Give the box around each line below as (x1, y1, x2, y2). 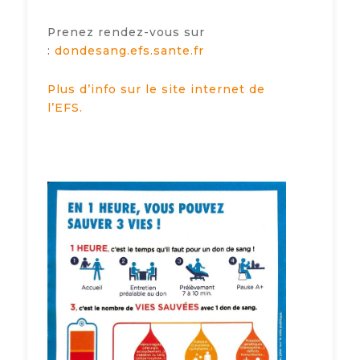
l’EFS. (47, 101, 83, 115)
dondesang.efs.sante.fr (54, 44, 204, 58)
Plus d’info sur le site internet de (47, 83, 265, 96)
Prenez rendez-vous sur (47, 26, 205, 39)
